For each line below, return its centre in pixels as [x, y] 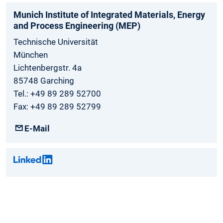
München [31, 55]
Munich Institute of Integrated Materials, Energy [109, 15]
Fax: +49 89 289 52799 [57, 107]
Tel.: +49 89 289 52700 [57, 94]
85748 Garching [44, 81]
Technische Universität [58, 42]
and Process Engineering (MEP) [77, 26]
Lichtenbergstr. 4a [48, 68]
